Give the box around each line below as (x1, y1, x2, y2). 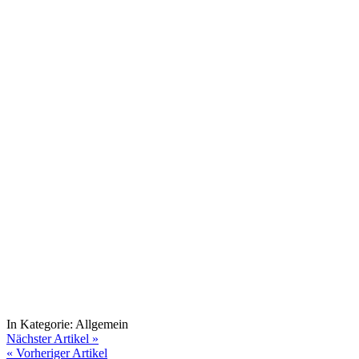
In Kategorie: (6, 317, 75, 331)
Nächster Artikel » (6, 331, 99, 345)
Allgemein (75, 317, 128, 331)
